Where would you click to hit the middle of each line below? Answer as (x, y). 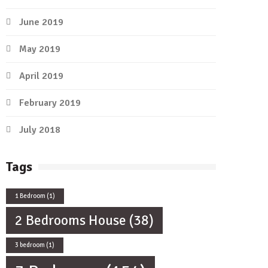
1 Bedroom (30, 196)
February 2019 (50, 103)
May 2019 (40, 49)
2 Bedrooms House (71, 221)
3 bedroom (30, 245)
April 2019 (41, 76)
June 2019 (41, 22)
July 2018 (40, 130)
